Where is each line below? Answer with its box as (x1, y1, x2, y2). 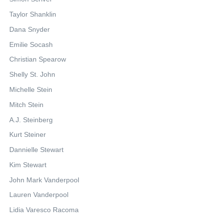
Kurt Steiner (9, 131, 46, 139)
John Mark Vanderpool (9, 175, 79, 184)
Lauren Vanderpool (9, 191, 68, 199)
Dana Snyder (9, 25, 50, 33)
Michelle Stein (9, 85, 52, 93)
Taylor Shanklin (9, 10, 56, 18)
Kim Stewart (9, 160, 46, 169)
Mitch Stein (9, 100, 44, 109)
